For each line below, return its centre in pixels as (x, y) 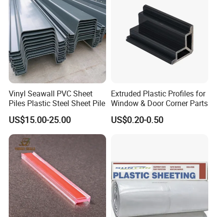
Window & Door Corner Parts (159, 103)
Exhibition (27, 166)
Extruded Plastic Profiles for (158, 94)
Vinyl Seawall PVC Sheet (51, 94)
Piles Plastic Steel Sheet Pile (57, 103)
